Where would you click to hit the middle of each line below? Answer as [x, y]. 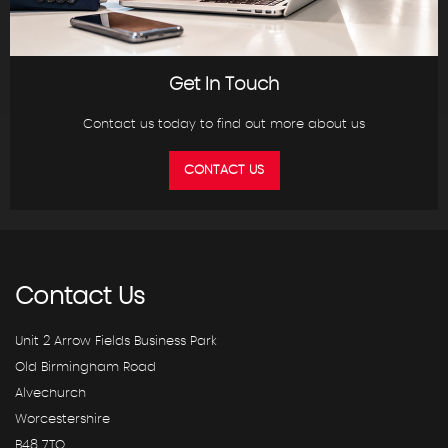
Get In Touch [224, 85]
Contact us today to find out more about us [224, 124]
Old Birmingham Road [85, 367]
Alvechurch [50, 393]
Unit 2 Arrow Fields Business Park [116, 341]
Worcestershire [62, 419]
